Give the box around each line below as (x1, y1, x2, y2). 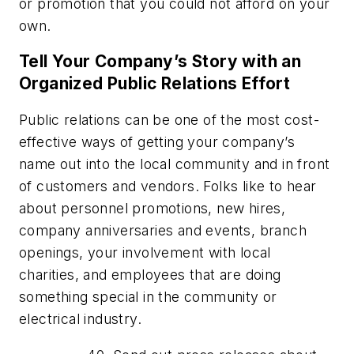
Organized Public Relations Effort (19, 73, 291, 94)
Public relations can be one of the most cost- (19, 111, 319, 128)
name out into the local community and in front (19, 155, 330, 172)
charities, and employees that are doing (19, 265, 281, 283)
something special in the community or (19, 288, 277, 305)
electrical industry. (19, 310, 141, 327)
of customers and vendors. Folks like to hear (19, 177, 317, 194)
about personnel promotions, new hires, (19, 199, 286, 217)
